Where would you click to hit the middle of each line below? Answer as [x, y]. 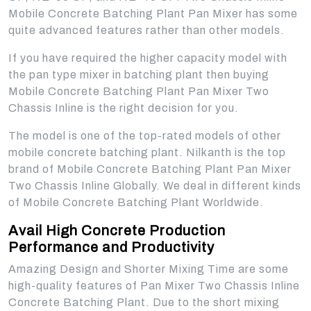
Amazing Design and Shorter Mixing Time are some [149, 269]
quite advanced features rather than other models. [146, 30]
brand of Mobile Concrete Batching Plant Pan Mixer [150, 169]
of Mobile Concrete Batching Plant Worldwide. [136, 202]
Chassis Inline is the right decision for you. [124, 108]
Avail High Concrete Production [117, 230]
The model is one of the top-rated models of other [145, 136]
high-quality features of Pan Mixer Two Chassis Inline [154, 286]
